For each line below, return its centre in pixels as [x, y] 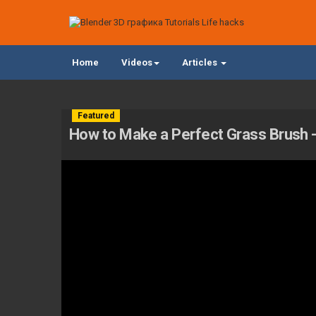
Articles [201, 62]
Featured [96, 116]
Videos [137, 62]
